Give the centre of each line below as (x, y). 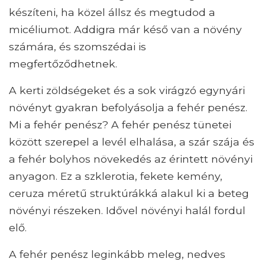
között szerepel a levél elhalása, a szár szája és (132, 142)
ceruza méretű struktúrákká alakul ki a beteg (129, 193)
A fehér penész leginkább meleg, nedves (117, 254)
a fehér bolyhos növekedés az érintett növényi (131, 159)
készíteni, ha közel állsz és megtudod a (112, 12)
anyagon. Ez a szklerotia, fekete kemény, (116, 176)
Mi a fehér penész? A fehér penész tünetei (120, 125)
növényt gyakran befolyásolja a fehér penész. (128, 108)
